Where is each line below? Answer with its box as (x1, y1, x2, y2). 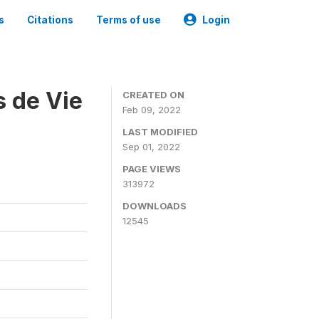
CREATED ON (122, 89, 184, 100)
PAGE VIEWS (122, 163, 181, 174)
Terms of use (96, 14, 161, 26)
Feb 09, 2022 (122, 104, 181, 115)
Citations (27, 14, 73, 26)
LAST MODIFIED (122, 126, 198, 137)
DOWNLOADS (122, 200, 187, 211)
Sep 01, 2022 (122, 141, 180, 152)
